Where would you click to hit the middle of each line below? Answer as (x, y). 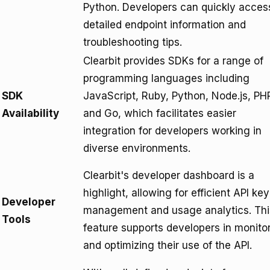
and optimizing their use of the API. (168, 245)
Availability (30, 113)
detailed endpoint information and (165, 25)
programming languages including (166, 78)
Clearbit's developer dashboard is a (169, 175)
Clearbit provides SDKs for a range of (173, 61)
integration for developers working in (172, 131)
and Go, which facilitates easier (160, 113)
